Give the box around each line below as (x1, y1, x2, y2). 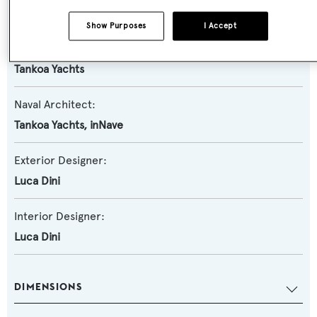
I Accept (203, 21, 237, 31)
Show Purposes (86, 21, 146, 31)
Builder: (14, 42, 55, 56)
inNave (90, 118, 123, 132)
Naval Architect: (14, 98, 96, 112)
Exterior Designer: (14, 154, 107, 168)
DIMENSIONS (14, 280, 82, 294)
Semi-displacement (14, 6, 115, 21)
